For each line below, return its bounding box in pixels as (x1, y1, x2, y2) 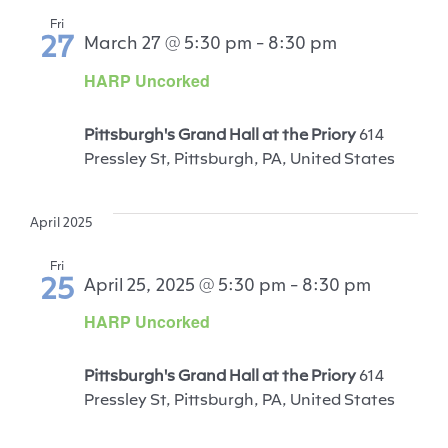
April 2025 (30, 212, 93, 230)
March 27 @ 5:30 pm (84, 30, 252, 52)
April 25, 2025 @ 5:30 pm (84, 271, 286, 294)
